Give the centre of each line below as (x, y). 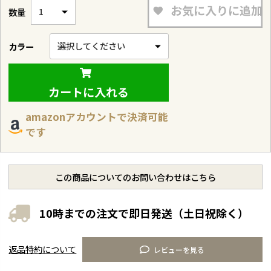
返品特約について (43, 249)
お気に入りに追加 (216, 11)
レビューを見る (179, 250)
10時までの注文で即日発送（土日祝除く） (144, 213)
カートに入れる (89, 92)
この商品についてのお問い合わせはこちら (135, 177)
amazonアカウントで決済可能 (96, 117)
